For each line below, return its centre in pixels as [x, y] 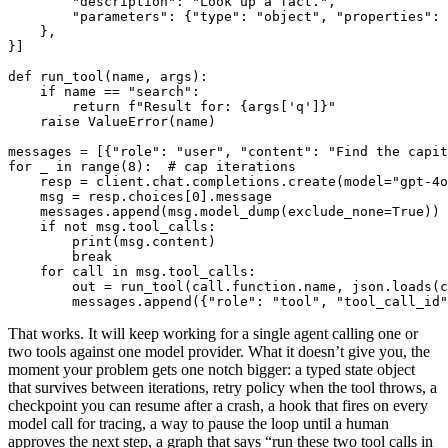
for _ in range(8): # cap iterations [152, 166]
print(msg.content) [112, 241]
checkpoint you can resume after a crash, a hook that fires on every [218, 405]
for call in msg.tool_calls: [132, 271]
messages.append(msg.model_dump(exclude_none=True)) [224, 211]
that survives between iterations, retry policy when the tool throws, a [222, 387]
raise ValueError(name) [112, 121]
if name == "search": [104, 91]
